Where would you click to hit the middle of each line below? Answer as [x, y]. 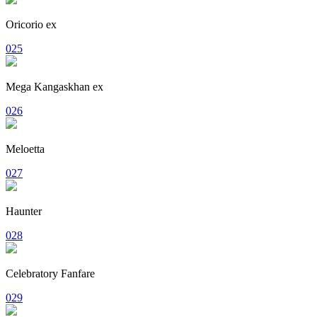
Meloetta [25, 149]
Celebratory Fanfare [50, 273]
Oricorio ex [31, 24]
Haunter [24, 211]
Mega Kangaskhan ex [54, 86]
